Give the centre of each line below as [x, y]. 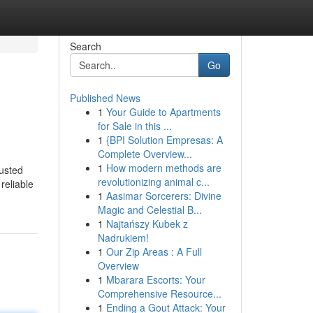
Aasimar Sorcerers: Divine [163, 196]
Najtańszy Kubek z [147, 224]
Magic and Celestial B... [150, 210]
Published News [105, 98]
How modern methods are [163, 168]
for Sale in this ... [134, 126]
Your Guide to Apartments [163, 112]
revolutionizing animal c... [153, 182]
